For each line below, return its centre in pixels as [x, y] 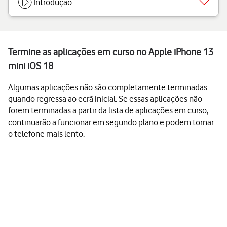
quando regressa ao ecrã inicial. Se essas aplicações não [105, 99]
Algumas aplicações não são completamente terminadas [108, 87]
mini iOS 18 [31, 66]
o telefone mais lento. [46, 134]
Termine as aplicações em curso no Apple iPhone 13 [111, 52]
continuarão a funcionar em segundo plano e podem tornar [111, 122]
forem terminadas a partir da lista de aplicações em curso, [108, 110]
